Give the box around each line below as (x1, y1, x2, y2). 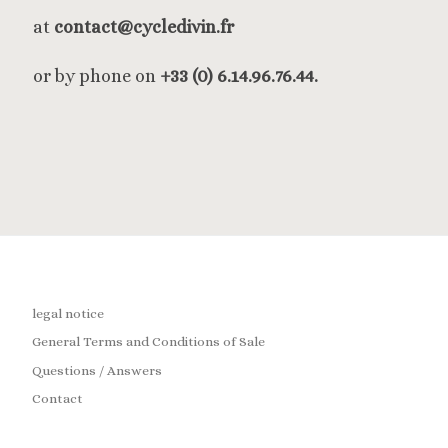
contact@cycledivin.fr (54, 16, 234, 37)
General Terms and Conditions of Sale (31, 334, 265, 350)
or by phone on (33, 66, 160, 87)
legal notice (31, 305, 104, 321)
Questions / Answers (31, 362, 162, 378)
